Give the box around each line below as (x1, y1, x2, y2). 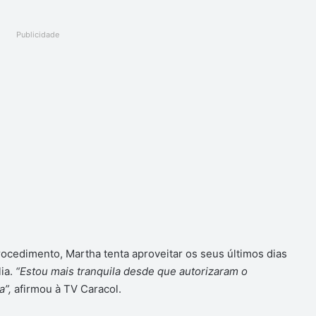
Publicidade (16, 30, 60, 40)
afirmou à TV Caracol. (11, 282, 121, 296)
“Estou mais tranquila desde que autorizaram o (15, 265, 248, 279)
